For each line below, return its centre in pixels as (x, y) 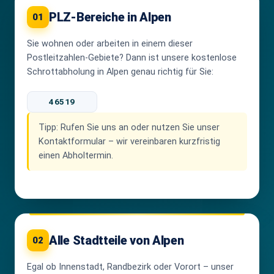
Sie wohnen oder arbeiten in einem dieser (110, 43)
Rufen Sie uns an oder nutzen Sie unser (139, 127)
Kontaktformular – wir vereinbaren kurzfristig (129, 141)
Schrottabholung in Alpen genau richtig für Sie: (120, 72)
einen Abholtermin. (76, 155)
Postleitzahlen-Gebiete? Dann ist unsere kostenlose (132, 57)
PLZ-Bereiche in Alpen (110, 17)
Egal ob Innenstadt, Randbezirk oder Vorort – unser (130, 267)
